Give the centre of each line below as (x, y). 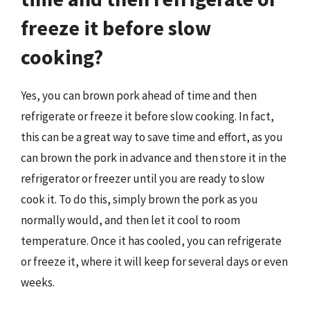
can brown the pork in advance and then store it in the (154, 158)
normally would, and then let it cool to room (130, 220)
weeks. (38, 282)
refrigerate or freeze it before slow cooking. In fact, (147, 116)
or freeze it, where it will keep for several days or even (154, 262)
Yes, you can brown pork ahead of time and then (139, 95)
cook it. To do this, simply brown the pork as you (139, 199)
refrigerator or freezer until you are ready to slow (143, 179)
